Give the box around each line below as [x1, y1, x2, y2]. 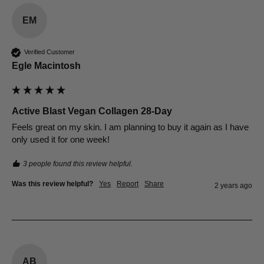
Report [117, 179, 138, 188]
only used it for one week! [12, 134, 110, 144]
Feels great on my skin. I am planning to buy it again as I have [12, 121, 249, 132]
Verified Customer [24, 48, 75, 56]
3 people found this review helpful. [23, 159, 133, 168]
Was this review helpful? [12, 179, 93, 188]
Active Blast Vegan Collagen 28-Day [12, 105, 172, 116]
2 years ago [214, 181, 252, 190]
